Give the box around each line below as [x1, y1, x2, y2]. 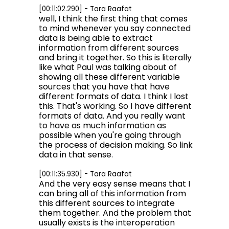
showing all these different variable [39, 71, 180, 83]
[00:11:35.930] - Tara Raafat [39, 169, 132, 179]
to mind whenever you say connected [39, 22, 191, 34]
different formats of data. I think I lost [39, 90, 189, 102]
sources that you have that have [39, 81, 170, 93]
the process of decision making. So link [39, 139, 193, 151]
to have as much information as [39, 120, 166, 131]
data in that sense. [39, 149, 113, 161]
